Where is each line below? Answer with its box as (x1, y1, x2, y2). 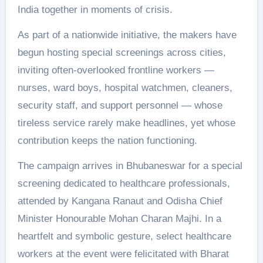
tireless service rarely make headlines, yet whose (17, 117, 235, 129)
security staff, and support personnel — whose (17, 99, 222, 111)
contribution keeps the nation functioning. (17, 134, 197, 146)
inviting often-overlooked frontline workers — (17, 64, 214, 76)
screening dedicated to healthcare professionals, (17, 177, 230, 189)
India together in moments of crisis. (17, 4, 173, 15)
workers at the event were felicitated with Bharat (17, 248, 229, 259)
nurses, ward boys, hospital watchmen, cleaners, (17, 82, 232, 93)
